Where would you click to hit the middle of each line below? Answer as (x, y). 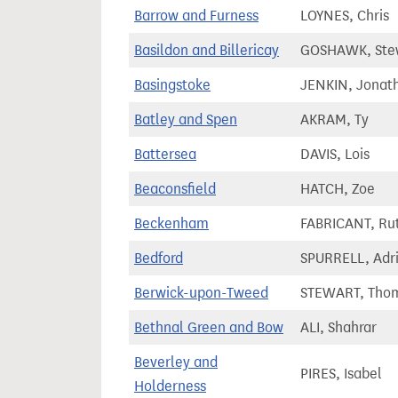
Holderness (170, 386)
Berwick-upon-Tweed (201, 293)
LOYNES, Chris (345, 16)
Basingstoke (172, 85)
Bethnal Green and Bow (209, 327)
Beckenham (171, 223)
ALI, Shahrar (338, 327)
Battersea (165, 154)
